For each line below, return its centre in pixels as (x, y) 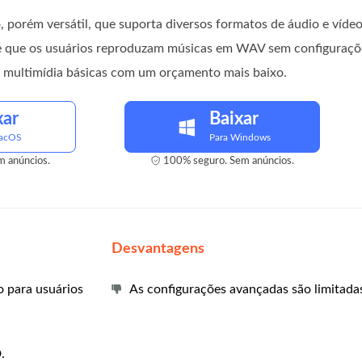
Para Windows (240, 137)
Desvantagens (158, 249)
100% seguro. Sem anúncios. (228, 161)
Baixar (234, 119)
